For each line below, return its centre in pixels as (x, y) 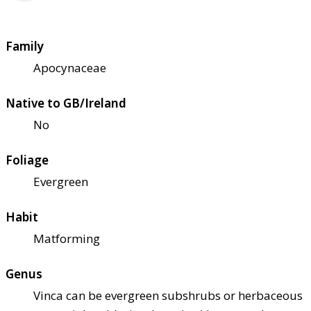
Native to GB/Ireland (66, 103)
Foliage (27, 160)
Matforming (67, 239)
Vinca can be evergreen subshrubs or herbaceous (168, 296)
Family (25, 47)
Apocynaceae (70, 68)
